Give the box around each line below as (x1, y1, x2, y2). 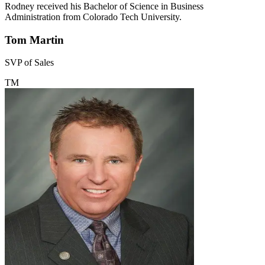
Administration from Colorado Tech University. (5, 11, 182, 22)
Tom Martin (5, 33, 64, 46)
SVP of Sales (5, 57, 54, 68)
